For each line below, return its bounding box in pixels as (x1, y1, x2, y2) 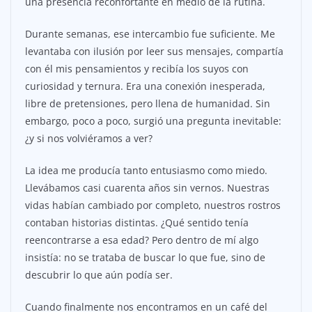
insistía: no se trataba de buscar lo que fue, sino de (25, 250, 265, 264)
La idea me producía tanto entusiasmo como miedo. (25, 163, 267, 177)
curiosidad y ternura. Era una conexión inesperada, (25, 79, 265, 93)
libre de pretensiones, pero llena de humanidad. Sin (25, 96, 270, 110)
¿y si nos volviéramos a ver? (25, 131, 153, 145)
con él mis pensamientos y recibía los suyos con (25, 61, 249, 75)
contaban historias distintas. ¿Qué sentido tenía (25, 215, 249, 229)
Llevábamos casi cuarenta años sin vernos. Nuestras (25, 180, 270, 194)
